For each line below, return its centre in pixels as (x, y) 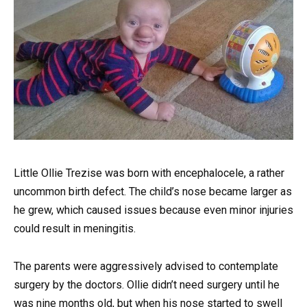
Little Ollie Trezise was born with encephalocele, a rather (149, 173)
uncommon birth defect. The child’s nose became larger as (153, 192)
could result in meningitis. (75, 229)
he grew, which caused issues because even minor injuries (153, 210)
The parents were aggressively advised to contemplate (146, 266)
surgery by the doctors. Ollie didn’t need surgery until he (147, 284)
